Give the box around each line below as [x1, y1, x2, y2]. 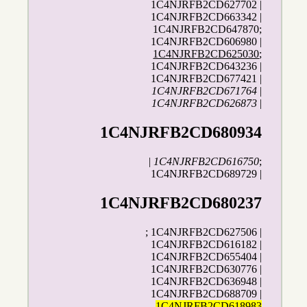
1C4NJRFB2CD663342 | [151, 11, 262, 23]
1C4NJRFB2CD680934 [100, 123, 262, 142]
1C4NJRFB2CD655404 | [151, 250, 262, 262]
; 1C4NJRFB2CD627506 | [145, 225, 262, 238]
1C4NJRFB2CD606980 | [151, 36, 262, 48]
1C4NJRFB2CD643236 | [151, 60, 262, 73]
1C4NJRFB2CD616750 [153, 155, 260, 167]
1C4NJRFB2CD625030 [153, 48, 260, 60]
